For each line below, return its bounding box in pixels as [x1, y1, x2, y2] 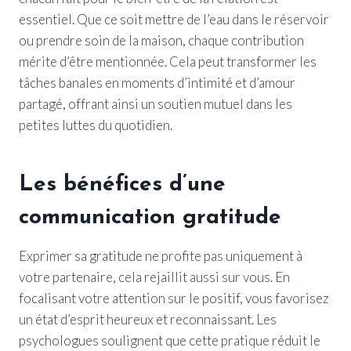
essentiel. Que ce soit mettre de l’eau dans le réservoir [19, 10, 329, 27]
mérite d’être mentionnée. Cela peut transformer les [19, 52, 317, 70]
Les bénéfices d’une [19, 173, 226, 196]
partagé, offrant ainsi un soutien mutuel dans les [19, 95, 292, 112]
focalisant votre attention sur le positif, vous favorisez [19, 289, 329, 306]
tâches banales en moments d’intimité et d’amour [19, 74, 295, 91]
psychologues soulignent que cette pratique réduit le [19, 331, 320, 349]
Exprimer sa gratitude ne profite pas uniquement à [19, 247, 302, 264]
